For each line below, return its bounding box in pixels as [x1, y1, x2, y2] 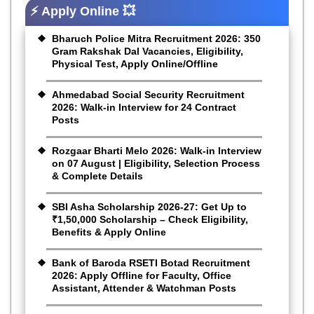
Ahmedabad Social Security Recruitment [52, 88, 245, 100]
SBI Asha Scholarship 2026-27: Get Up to [52, 200, 247, 212]
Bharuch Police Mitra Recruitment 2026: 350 [52, 32, 261, 44]
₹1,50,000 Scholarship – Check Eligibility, [52, 213, 248, 225]
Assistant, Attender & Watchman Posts [52, 282, 236, 294]
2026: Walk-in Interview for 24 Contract [52, 101, 236, 113]
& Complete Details [52, 170, 143, 182]
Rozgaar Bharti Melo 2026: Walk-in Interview [52, 144, 261, 156]
